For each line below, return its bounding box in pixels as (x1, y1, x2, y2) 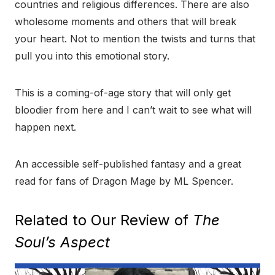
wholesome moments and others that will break (15, 15, 236, 28)
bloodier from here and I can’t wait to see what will (15, 103, 252, 116)
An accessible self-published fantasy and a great (15, 157, 241, 170)
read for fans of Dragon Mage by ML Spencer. (15, 174, 233, 187)
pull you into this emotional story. (15, 49, 169, 62)
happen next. (15, 120, 76, 133)
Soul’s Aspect (15, 233, 110, 251)
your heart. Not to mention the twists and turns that (15, 32, 255, 45)
